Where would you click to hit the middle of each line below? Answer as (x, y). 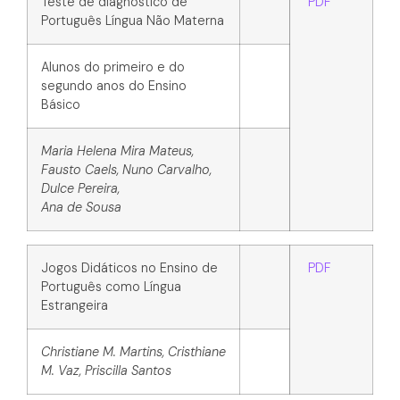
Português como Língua (111, 287)
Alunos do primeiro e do (113, 67)
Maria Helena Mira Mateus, (117, 151)
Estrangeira (75, 306)
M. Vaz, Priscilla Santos (106, 371)
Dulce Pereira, (80, 189)
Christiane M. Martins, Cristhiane (133, 352)
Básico (61, 105)
